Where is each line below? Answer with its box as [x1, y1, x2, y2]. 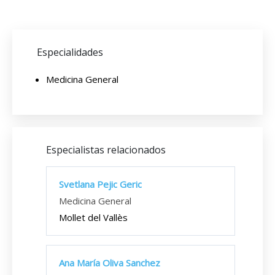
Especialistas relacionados [46, 143, 166, 157]
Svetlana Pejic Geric [59, 178, 142, 190]
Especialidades [37, 45, 103, 59]
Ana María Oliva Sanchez [59, 257, 160, 269]
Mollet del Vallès [59, 211, 128, 223]
